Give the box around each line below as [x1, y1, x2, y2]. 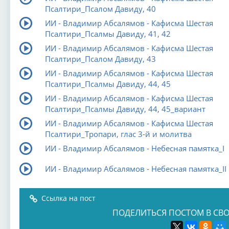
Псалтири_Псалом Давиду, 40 [44, 4, 156, 14]
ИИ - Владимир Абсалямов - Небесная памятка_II [44, 164, 226, 174]
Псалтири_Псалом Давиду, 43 [44, 54, 156, 64]
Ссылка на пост [41, 193, 96, 203]
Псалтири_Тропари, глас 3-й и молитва [44, 129, 192, 139]
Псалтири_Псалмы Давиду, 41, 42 [44, 29, 171, 39]
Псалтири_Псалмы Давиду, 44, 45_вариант [44, 104, 205, 114]
